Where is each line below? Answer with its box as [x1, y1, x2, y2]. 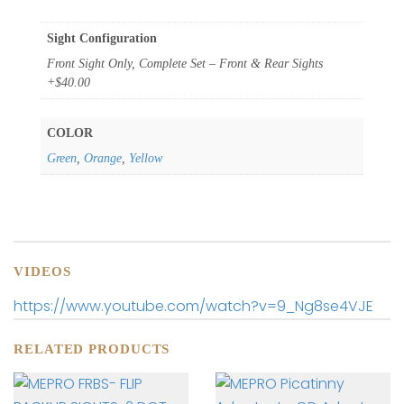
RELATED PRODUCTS [14, 341, 170, 356]
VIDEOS [14, 263, 71, 279]
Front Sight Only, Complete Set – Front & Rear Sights [47, 56, 323, 70]
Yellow [129, 151, 162, 165]
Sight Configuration [47, 31, 157, 45]
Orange [84, 151, 122, 165]
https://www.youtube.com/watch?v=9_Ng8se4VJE [14, 295, 373, 317]
